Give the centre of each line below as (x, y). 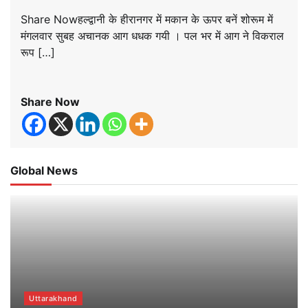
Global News (44, 171)
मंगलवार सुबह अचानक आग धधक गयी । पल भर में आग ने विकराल (152, 36)
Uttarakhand (53, 299)
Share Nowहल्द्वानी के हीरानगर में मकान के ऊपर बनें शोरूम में (147, 20)
